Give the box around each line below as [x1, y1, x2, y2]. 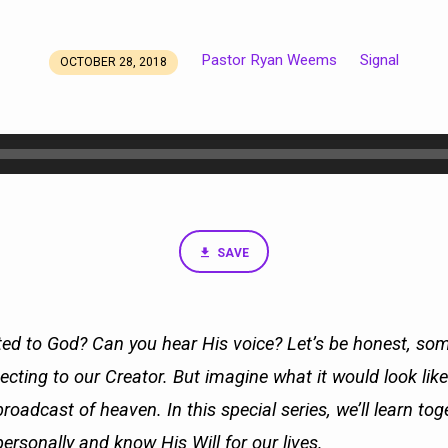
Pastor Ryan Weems [200, 50, 337, 69]
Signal [359, 50, 399, 69]
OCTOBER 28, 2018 [60, 54, 167, 69]
